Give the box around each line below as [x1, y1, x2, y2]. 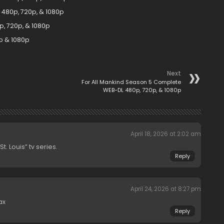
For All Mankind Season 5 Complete [81, 78, 181, 86]
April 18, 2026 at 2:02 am [130, 130, 201, 138]
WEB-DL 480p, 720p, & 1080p [102, 86, 181, 94]
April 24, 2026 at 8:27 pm [130, 185, 201, 193]
